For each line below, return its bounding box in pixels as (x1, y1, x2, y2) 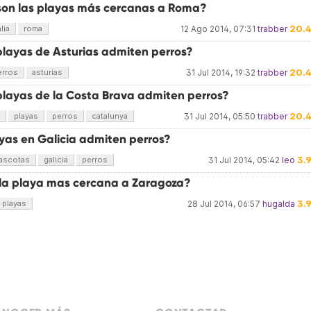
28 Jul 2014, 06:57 (187, 199, 260, 209)
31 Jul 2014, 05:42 (208, 155, 280, 165)
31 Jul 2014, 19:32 (186, 67, 255, 78)
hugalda (262, 199, 295, 209)
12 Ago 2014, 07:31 (180, 24, 255, 34)
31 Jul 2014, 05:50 (184, 111, 255, 121)
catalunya (92, 111, 128, 121)
